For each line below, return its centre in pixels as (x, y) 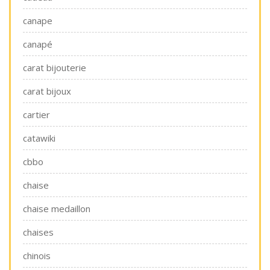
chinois (37, 256)
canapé (38, 44)
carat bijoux (47, 91)
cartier (36, 115)
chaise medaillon (57, 209)
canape (38, 20)
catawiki (39, 138)
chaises (38, 232)
